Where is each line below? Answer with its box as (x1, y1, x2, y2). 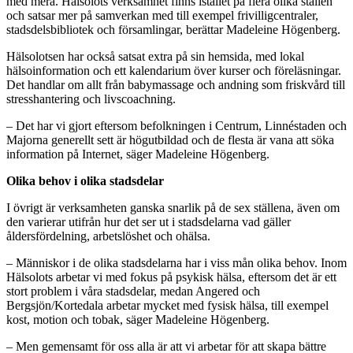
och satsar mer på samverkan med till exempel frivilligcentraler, (6, 8, 318, 22)
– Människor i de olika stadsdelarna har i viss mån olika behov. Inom (6, 255, 347, 269)
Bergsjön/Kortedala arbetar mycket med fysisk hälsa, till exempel (6, 298, 329, 312)
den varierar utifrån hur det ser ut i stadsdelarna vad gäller (6, 214, 291, 229)
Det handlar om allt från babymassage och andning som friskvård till (6, 77, 345, 91)
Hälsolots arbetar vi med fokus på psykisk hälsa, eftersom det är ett (6, 269, 336, 284)
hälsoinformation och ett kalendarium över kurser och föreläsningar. (6, 63, 341, 77)
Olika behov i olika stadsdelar (6, 173, 164, 188)
